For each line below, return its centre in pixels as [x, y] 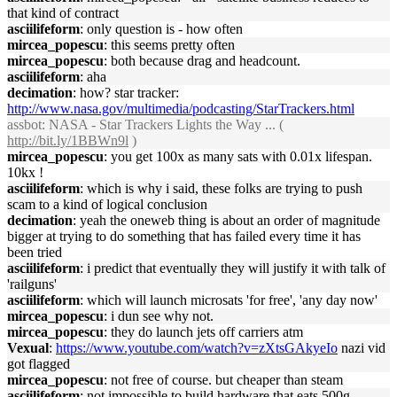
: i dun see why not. [159, 316]
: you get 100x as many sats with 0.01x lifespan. [238, 156]
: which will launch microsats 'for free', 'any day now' [229, 300]
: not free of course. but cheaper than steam [223, 380]
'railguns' [32, 284]
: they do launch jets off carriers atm [203, 332]
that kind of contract [63, 13]
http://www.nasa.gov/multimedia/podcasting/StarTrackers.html [181, 109]
